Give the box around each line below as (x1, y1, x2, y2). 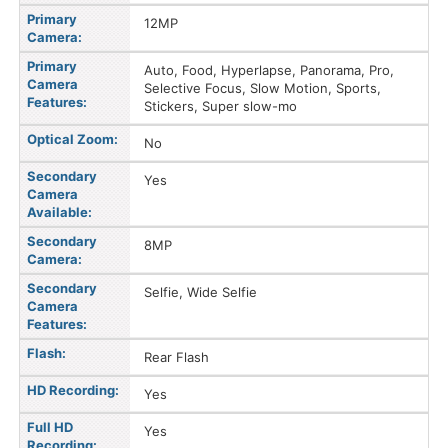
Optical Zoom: (27, 131, 118, 147)
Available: (27, 204, 92, 220)
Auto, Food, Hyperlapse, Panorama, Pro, (144, 62, 394, 78)
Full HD (27, 419, 73, 435)
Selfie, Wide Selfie (144, 284, 257, 300)
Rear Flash (144, 349, 209, 365)
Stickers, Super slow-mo (144, 98, 297, 114)
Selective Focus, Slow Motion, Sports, (144, 80, 381, 96)
